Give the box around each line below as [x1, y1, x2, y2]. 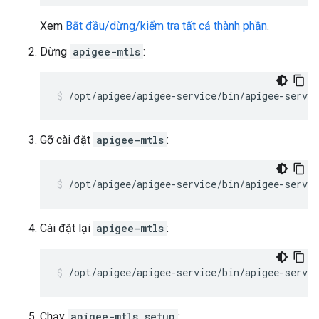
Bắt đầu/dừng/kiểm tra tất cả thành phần [66, 19, 267, 33]
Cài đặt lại [40, 221, 93, 235]
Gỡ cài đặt [40, 133, 93, 147]
